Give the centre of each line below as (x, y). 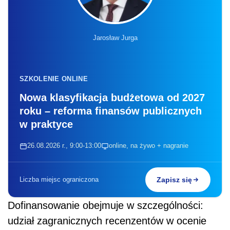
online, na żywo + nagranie (149, 146)
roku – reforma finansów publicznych (111, 111)
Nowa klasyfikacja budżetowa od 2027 (112, 98)
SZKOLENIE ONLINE (54, 79)
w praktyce (46, 124)
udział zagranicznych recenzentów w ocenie (107, 221)
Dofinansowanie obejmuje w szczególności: (106, 206)
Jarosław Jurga (115, 38)
